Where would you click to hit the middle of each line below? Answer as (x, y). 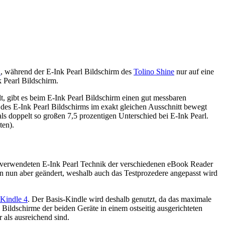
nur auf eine (194, 72)
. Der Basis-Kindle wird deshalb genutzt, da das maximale (120, 199)
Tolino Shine (154, 72)
